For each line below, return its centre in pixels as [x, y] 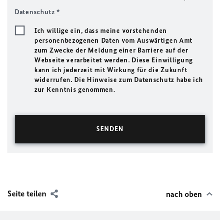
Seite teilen [27, 193]
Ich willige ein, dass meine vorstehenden [101, 31]
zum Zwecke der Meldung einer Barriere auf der [111, 50]
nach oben [184, 194]
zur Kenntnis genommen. [75, 90]
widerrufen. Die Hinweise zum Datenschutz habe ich [119, 80]
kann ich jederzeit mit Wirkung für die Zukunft [111, 70]
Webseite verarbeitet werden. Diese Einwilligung [114, 60]
